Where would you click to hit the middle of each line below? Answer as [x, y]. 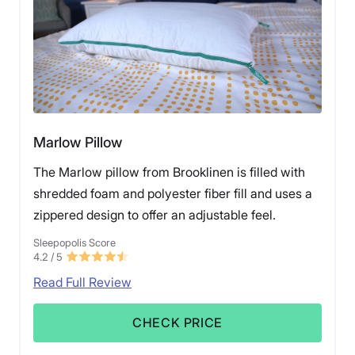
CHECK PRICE [177, 323]
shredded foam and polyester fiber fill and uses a [173, 194]
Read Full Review [82, 282]
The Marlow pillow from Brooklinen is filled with [169, 172]
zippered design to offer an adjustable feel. [155, 215]
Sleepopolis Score [74, 243]
